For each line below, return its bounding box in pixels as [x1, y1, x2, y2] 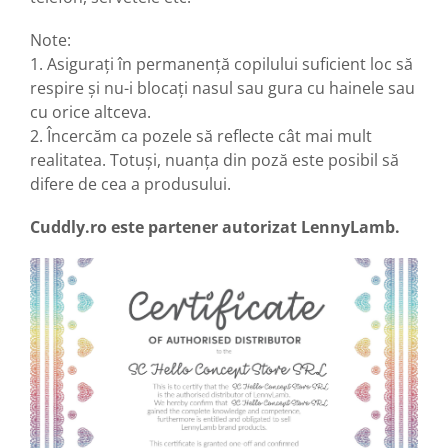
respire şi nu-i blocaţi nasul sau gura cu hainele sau [30, 76, 415, 99]
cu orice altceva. [30, 100, 151, 123]
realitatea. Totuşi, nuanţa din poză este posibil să [30, 148, 399, 171]
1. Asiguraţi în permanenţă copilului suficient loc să [30, 52, 413, 75]
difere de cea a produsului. [30, 172, 231, 195]
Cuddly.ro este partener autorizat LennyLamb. [30, 215, 400, 238]
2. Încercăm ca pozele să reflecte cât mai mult [30, 124, 372, 147]
